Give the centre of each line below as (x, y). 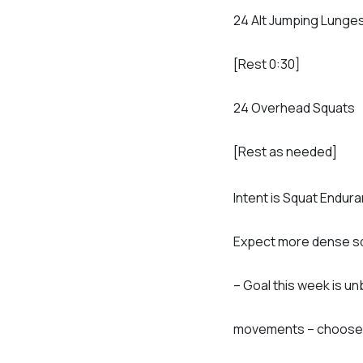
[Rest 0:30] (267, 64)
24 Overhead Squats (294, 108)
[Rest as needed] (285, 152)
